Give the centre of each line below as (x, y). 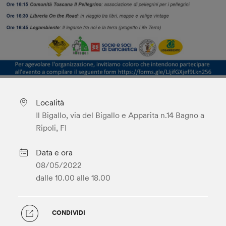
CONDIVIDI (69, 212)
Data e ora (54, 152)
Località (50, 102)
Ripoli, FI (51, 128)
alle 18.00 (93, 178)
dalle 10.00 (55, 178)
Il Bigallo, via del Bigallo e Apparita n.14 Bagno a (120, 115)
